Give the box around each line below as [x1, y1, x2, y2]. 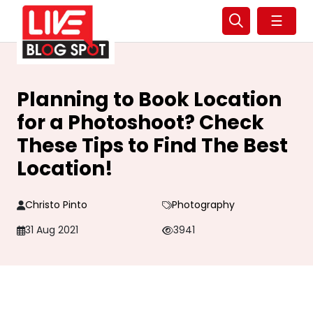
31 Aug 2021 [25, 223, 78, 237]
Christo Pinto [25, 198, 87, 212]
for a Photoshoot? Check [17, 109, 264, 136]
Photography [171, 198, 235, 212]
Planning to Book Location [17, 86, 282, 113]
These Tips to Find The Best [17, 132, 288, 159]
